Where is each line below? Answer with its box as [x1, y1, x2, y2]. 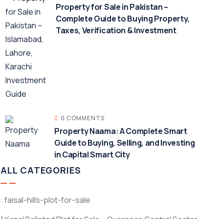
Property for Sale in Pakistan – [55, 1, 169, 12]
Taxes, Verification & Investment [55, 25, 176, 36]
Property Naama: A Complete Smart [54, 126, 187, 136]
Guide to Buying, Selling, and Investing [54, 137, 195, 148]
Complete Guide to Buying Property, [55, 13, 190, 24]
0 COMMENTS [60, 114, 105, 122]
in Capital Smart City [54, 149, 130, 160]
